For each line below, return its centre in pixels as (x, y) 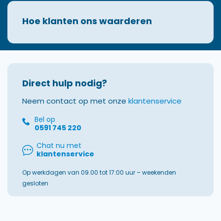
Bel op (45, 119)
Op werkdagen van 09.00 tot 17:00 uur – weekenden (99, 172)
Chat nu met (59, 146)
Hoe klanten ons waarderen (87, 21)
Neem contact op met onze (75, 101)
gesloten (35, 183)
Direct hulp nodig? (65, 83)
